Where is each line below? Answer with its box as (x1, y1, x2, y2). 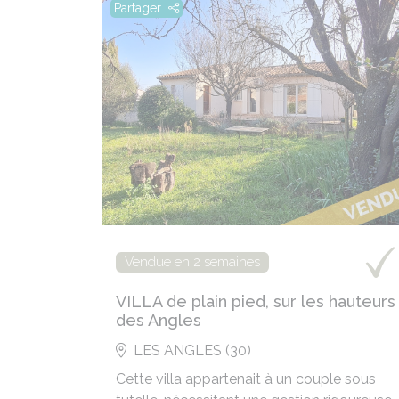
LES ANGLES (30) (134, 342, 251, 359)
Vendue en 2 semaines (125, 254, 260, 270)
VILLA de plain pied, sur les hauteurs (116, 292, 395, 311)
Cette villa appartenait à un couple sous (116, 370, 376, 387)
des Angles (116, 311, 201, 330)
